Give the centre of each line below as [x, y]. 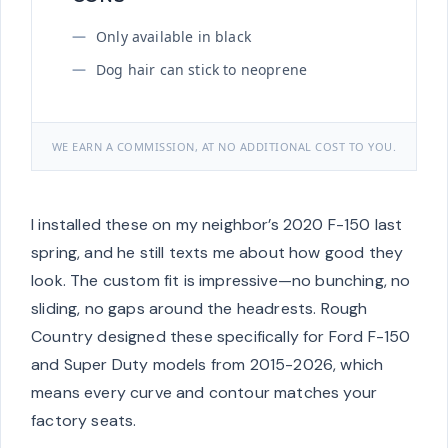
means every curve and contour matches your [204, 393]
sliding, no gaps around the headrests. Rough [199, 309]
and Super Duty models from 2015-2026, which [207, 365]
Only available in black [173, 37]
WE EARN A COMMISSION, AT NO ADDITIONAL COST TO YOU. [224, 147]
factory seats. [84, 421]
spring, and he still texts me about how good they [217, 253]
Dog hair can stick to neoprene [202, 70]
